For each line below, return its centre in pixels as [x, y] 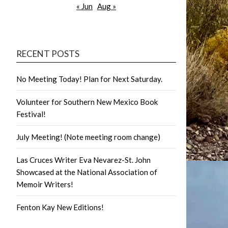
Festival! [31, 114]
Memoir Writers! [45, 184]
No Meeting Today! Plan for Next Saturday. [89, 79]
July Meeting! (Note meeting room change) [88, 137]
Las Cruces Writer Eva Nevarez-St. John [83, 160]
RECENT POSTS [48, 54]
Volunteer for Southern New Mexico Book [87, 102]
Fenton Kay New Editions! [60, 207]
